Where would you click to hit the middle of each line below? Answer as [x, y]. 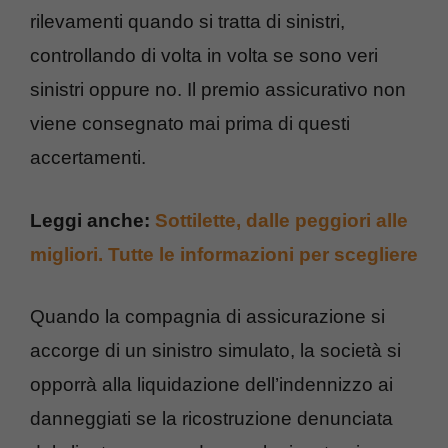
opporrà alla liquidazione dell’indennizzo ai [211, 385]
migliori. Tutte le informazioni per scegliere [224, 254]
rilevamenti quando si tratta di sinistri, [187, 22]
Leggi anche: [92, 220]
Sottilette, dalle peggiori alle [281, 220]
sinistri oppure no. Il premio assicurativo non [218, 90]
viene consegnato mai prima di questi [190, 124]
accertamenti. [88, 158]
